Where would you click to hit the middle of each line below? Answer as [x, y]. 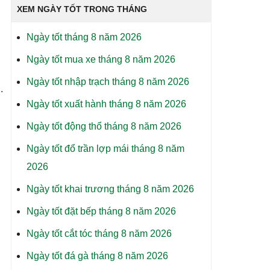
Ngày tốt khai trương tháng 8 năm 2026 [110, 189]
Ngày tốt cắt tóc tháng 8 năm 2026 [99, 234]
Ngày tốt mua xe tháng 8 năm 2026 [101, 59]
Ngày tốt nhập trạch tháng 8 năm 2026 [108, 82]
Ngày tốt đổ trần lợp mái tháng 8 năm [105, 149]
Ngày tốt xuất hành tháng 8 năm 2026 [106, 104]
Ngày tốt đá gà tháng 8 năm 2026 [97, 256]
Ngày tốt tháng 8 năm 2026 [84, 37]
